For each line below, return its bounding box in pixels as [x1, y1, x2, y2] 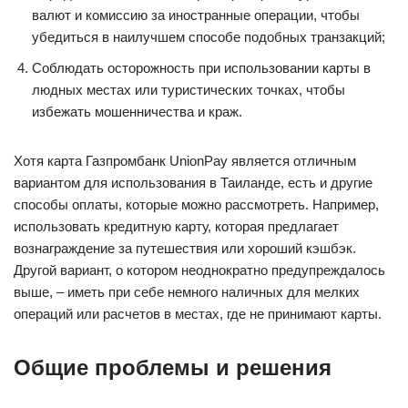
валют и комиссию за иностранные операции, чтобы [32, 7, 360, 23]
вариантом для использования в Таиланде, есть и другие [14, 175, 372, 190]
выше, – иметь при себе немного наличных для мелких [14, 284, 360, 300]
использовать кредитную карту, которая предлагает [14, 219, 339, 234]
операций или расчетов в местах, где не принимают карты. [14, 306, 382, 321]
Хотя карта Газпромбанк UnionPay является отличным [14, 153, 356, 168]
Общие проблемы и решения [14, 355, 331, 380]
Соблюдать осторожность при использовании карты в [32, 60, 371, 76]
